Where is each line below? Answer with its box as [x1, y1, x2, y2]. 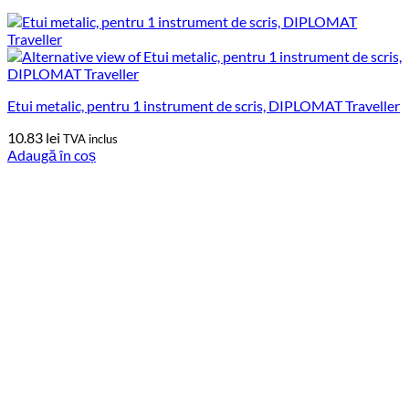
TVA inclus [63, 131, 118, 146]
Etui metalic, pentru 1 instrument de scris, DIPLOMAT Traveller [7, 96, 400, 114]
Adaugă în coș [7, 145, 96, 163]
